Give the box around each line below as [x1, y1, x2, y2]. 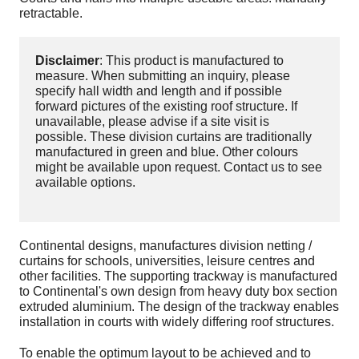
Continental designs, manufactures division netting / [19, 239, 313, 253]
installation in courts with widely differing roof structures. [19, 315, 335, 329]
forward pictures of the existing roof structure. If [35, 99, 298, 114]
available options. [35, 175, 136, 190]
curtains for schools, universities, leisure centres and [19, 254, 316, 268]
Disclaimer [35, 54, 100, 68]
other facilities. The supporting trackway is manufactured [19, 269, 338, 284]
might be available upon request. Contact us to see [35, 160, 323, 175]
